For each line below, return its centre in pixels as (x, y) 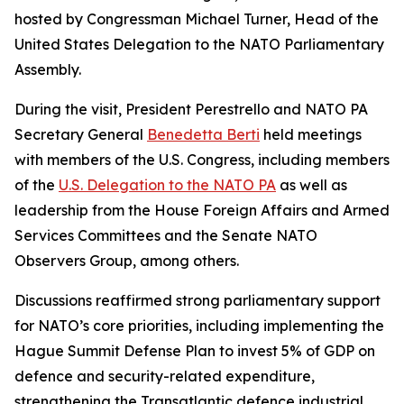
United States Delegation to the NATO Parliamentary (199, 44)
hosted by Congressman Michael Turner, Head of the (197, 19)
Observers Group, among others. (127, 261)
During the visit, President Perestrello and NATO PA (191, 109)
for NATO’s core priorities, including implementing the (199, 326)
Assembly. (48, 69)
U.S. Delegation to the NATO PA (167, 185)
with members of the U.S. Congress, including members (202, 160)
